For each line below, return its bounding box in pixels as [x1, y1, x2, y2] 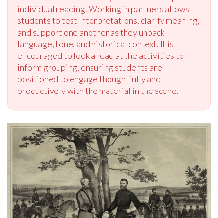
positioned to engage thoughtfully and [18, 73, 161, 85]
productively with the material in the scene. [18, 85, 179, 96]
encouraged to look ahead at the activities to [18, 50, 184, 61]
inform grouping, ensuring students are [18, 62, 162, 73]
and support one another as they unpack [18, 27, 164, 38]
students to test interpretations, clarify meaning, [18, 15, 200, 26]
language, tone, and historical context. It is [18, 38, 174, 50]
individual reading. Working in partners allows [18, 3, 189, 15]
